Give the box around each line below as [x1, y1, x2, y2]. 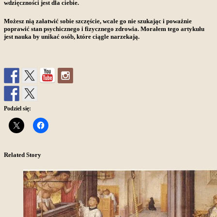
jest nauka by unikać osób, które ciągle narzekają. [4, 33, 141, 41]
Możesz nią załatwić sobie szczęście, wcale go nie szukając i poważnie [4, 17, 192, 25]
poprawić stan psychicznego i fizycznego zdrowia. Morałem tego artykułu [4, 25, 204, 33]
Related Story [4, 151, 41, 158]
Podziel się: [4, 105, 31, 112]
